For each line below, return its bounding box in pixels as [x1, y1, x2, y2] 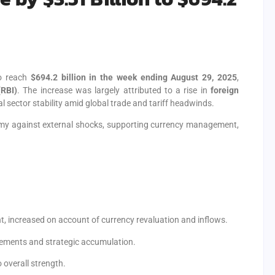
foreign [211, 85, 239, 95]
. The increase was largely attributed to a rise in [17, 85, 211, 95]
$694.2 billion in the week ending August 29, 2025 [30, 72, 238, 82]
